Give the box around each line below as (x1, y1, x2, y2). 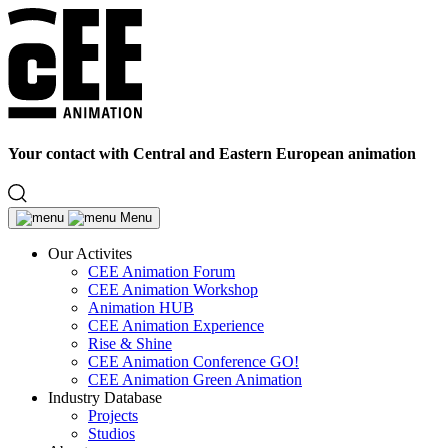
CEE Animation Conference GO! (88, 353, 299, 371)
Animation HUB (88, 299, 194, 317)
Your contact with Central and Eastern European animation (8, 144, 416, 162)
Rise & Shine (88, 335, 172, 353)
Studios (88, 425, 135, 443)
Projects (88, 407, 138, 425)
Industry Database (48, 389, 162, 407)
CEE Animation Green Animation (88, 371, 302, 389)
